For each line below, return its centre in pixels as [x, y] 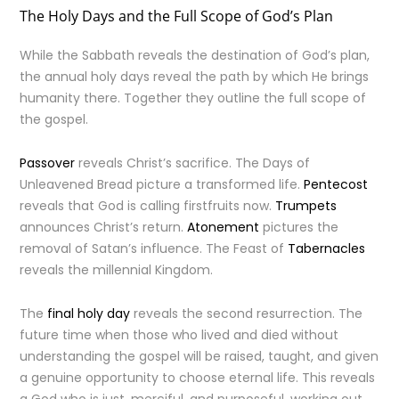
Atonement [224, 227]
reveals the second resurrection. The [247, 313]
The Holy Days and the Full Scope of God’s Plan [177, 16]
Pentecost [336, 184]
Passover [48, 163]
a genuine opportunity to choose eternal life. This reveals [198, 378]
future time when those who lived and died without [179, 335]
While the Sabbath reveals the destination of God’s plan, [195, 55]
